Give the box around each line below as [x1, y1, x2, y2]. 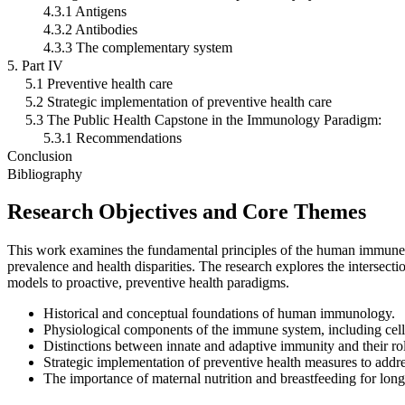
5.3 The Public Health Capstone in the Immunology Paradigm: [25, 111, 381, 127]
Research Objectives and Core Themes [7, 200, 366, 224]
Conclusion [7, 147, 72, 164]
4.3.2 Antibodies [43, 21, 137, 37]
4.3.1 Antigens [43, 3, 127, 19]
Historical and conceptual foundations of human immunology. [43, 306, 395, 322]
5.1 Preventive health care [25, 75, 173, 91]
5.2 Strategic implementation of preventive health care [25, 93, 332, 109]
